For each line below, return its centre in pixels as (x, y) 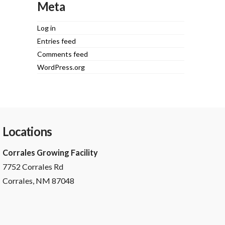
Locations (27, 131)
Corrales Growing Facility (50, 153)
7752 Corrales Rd (33, 167)
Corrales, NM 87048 (38, 181)
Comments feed (63, 54)
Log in (47, 28)
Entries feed (57, 41)
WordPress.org (61, 67)
